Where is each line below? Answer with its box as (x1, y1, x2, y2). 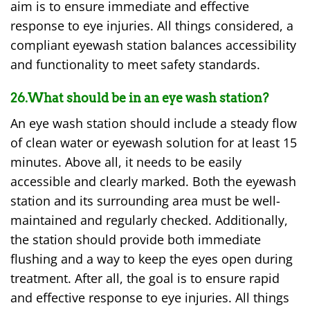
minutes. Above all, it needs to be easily (10, 153, 241, 170)
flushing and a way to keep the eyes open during (10, 250, 293, 267)
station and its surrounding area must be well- (10, 192, 280, 209)
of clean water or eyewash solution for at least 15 (10, 134, 297, 151)
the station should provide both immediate (10, 230, 261, 248)
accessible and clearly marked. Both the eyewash (10, 172, 296, 190)
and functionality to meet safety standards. (10, 56, 260, 73)
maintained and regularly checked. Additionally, (10, 211, 288, 228)
